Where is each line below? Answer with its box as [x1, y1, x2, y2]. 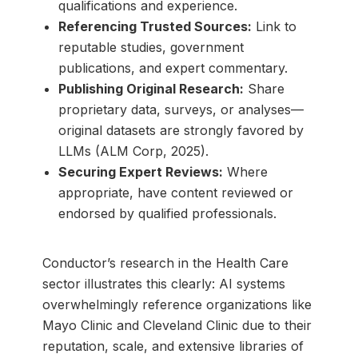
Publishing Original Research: [58, 81, 244, 97]
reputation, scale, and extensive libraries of [42, 338, 304, 355]
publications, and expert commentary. [58, 60, 288, 77]
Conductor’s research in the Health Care [42, 255, 288, 272]
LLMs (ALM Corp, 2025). [58, 143, 209, 160]
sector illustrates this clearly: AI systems [42, 276, 285, 292]
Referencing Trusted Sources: [58, 18, 252, 35]
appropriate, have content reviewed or [58, 185, 293, 201]
